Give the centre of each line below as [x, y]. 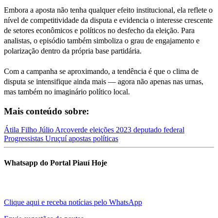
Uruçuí [57, 139]
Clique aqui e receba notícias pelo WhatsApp [73, 202]
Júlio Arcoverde [64, 130]
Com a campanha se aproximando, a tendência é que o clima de [101, 71]
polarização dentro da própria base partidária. [73, 51]
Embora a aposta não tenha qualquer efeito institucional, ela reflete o [108, 10]
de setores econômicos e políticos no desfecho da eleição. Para [99, 30]
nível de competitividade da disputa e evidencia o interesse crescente [108, 20]
